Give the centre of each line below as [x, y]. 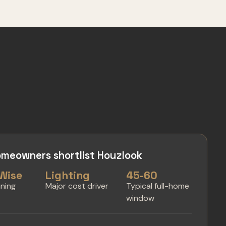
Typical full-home [158, 186]
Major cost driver [77, 186]
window [140, 198]
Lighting [68, 175]
